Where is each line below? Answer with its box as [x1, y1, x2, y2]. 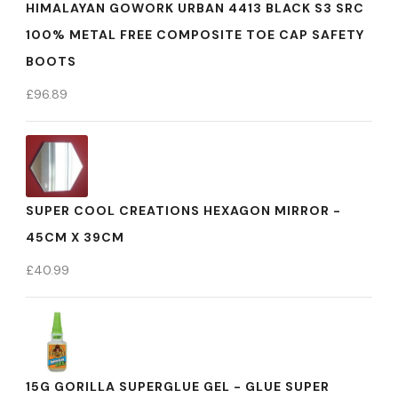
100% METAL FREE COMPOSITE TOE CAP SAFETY [26, 27, 364, 43]
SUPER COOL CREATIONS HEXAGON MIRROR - [26, 203, 341, 219]
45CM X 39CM [26, 229, 124, 245]
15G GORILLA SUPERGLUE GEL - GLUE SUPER [26, 378, 330, 394]
